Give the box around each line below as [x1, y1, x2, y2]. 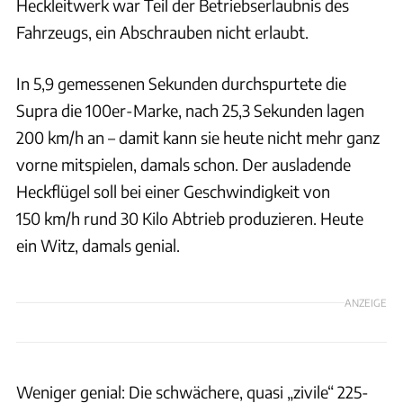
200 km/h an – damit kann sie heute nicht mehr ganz [16, 127, 380, 148]
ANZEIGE [345, 295, 387, 309]
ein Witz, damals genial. [16, 235, 180, 256]
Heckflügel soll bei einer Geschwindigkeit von [16, 181, 330, 202]
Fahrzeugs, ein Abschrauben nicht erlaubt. [16, 22, 309, 43]
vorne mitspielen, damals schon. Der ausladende [16, 154, 351, 175]
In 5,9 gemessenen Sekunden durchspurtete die [16, 73, 346, 94]
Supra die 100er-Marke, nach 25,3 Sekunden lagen [16, 100, 364, 121]
